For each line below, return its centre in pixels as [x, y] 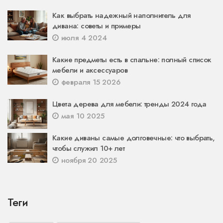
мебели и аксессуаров [90, 70]
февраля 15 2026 [89, 82]
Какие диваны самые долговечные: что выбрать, [134, 138]
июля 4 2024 [83, 38]
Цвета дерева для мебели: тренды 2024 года [129, 104]
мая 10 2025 [81, 116]
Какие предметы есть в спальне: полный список [132, 59]
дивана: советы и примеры [97, 26]
